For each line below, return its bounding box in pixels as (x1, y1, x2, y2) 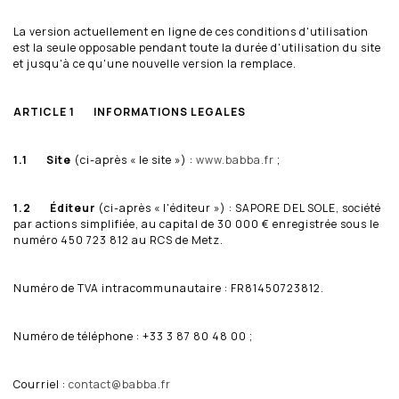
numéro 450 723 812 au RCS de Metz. (13, 232, 224, 248)
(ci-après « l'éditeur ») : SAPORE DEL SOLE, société (95, 199, 381, 216)
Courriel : (13, 376, 69, 392)
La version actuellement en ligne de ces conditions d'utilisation (13, 23, 369, 39)
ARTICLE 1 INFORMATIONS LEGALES (13, 103, 246, 119)
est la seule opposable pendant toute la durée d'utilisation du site (13, 39, 381, 55)
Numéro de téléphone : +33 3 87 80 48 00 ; (13, 328, 253, 344)
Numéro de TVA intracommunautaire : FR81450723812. (13, 280, 324, 296)
